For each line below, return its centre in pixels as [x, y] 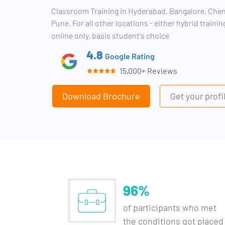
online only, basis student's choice [110, 35]
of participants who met [170, 207]
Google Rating [130, 56]
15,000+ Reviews [147, 71]
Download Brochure [101, 96]
